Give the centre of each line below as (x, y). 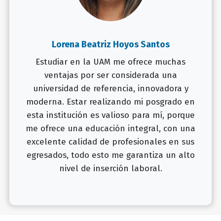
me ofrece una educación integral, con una (110, 128)
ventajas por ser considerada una (110, 75)
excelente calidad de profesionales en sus (110, 142)
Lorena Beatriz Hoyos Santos (110, 44)
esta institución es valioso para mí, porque (110, 115)
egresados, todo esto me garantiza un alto (110, 155)
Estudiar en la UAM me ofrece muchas (110, 62)
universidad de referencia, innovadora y (110, 88)
